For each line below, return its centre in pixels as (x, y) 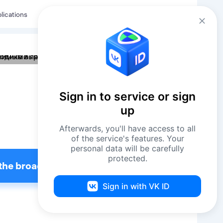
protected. (127, 158)
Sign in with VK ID (136, 186)
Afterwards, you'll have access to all (127, 128)
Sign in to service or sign (127, 97)
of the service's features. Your (127, 138)
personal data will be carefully (127, 148)
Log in (174, 14)
